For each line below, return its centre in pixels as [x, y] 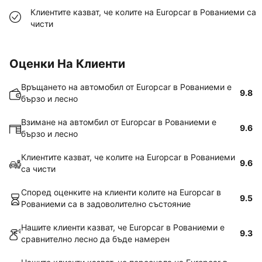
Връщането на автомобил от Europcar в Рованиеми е [126, 87]
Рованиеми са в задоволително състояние [106, 204]
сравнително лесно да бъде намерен [95, 239]
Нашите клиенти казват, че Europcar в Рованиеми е [123, 227]
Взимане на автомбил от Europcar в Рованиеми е [119, 122]
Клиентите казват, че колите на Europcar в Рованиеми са [143, 12]
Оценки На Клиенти [67, 64]
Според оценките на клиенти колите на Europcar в [121, 192]
